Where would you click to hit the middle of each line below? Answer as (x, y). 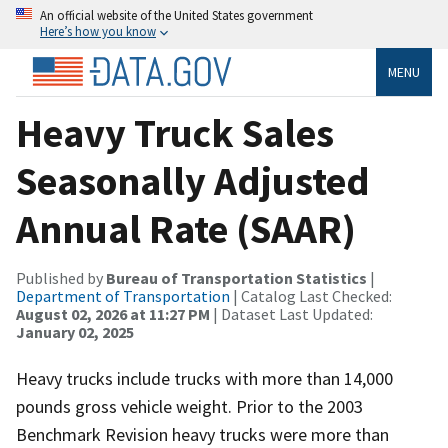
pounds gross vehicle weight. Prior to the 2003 (189, 406)
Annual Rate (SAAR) (186, 228)
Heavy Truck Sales (175, 132)
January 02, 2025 (75, 331)
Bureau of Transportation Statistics (236, 277)
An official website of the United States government (176, 15)
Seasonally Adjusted (193, 180)
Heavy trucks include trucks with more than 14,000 (204, 378)
